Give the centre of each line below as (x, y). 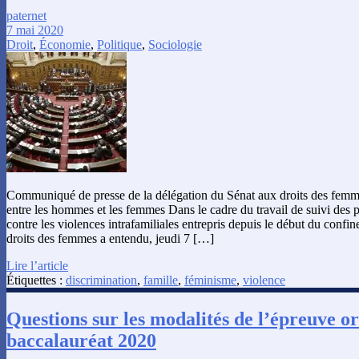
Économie (65, 45)
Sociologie (175, 45)
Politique (119, 45)
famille (161, 280)
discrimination (101, 280)
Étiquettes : (36, 280)
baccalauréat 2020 (81, 341)
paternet (26, 16)
